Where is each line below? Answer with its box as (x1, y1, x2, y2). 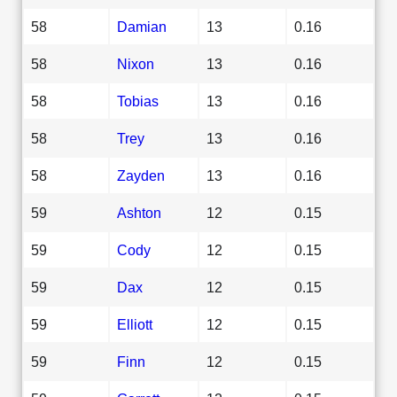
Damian (117, 18, 167, 35)
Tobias (117, 92, 159, 109)
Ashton (117, 204, 161, 221)
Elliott (117, 315, 152, 332)
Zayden (117, 167, 165, 183)
